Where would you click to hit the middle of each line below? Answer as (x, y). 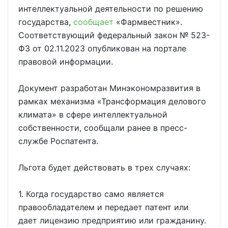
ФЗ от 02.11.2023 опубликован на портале (102, 48)
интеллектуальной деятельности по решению (111, 9)
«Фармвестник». (148, 22)
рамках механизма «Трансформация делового (112, 101)
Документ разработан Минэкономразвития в (109, 88)
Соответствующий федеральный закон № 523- (114, 35)
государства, (46, 22)
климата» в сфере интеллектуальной (93, 115)
